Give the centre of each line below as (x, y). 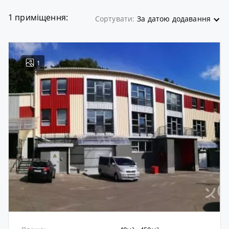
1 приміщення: (38, 18)
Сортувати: (115, 19)
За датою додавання (174, 19)
